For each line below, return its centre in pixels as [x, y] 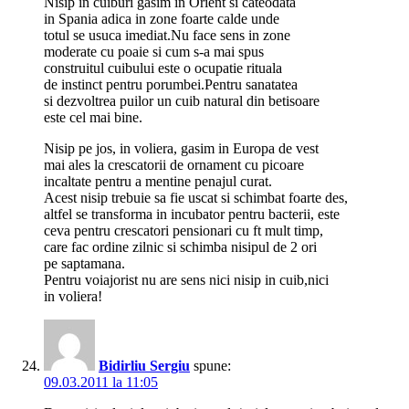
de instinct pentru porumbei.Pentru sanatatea [171, 85]
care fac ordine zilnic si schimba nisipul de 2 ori [180, 247]
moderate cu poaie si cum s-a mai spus [154, 52]
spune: [212, 366]
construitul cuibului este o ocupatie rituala [163, 68]
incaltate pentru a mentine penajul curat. [158, 182]
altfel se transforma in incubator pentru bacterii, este [192, 215]
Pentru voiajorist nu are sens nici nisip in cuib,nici [186, 280]
